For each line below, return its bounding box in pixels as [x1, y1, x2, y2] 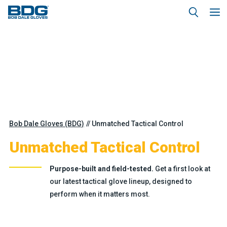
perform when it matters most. [49, 190, 150, 198]
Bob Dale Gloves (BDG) [9, 119, 84, 128]
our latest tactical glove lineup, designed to [49, 177, 192, 185]
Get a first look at [153, 164, 210, 173]
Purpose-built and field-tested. [49, 164, 154, 173]
